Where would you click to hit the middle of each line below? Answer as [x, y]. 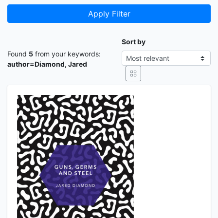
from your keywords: [67, 54]
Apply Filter [109, 14]
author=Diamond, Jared [47, 64]
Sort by [133, 42]
